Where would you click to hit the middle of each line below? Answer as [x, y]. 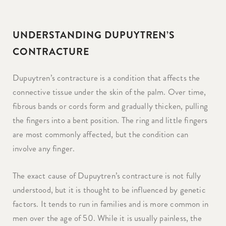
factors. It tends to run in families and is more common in [110, 204]
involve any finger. [44, 148]
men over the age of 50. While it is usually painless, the [107, 218]
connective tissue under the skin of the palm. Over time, [109, 92]
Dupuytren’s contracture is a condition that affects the [106, 78]
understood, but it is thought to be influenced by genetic [109, 189]
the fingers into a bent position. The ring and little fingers [110, 120]
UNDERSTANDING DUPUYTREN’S [94, 35]
